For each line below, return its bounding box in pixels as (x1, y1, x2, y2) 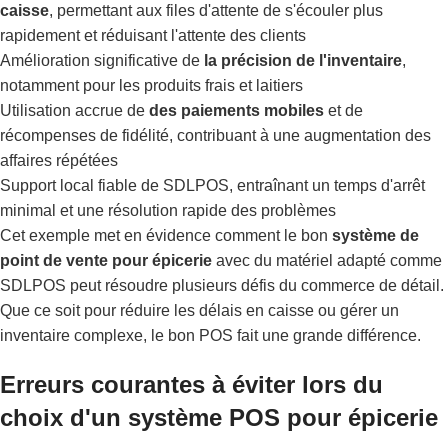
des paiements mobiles (149, 101, 324, 119)
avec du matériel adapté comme (212, 251, 442, 269)
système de (332, 226, 419, 244)
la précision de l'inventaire (204, 51, 402, 69)
